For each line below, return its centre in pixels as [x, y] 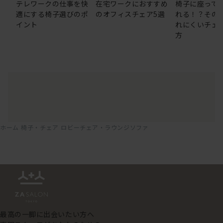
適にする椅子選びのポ [52, 14]
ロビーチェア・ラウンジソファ [105, 127]
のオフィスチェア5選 [130, 14]
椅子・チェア [40, 127]
